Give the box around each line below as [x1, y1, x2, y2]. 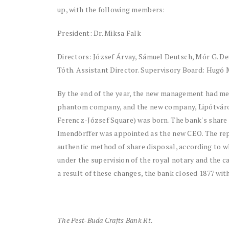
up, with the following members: [57, 5, 165, 15]
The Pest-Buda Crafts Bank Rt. [57, 215, 153, 225]
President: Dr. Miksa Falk [57, 28, 141, 38]
